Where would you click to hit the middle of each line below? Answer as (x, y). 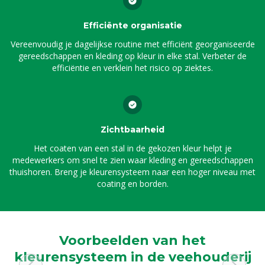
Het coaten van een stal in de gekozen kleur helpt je (132, 148)
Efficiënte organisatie (132, 25)
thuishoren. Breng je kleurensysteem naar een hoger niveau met (132, 172)
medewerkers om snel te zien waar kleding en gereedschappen (132, 160)
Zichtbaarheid (132, 130)
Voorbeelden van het (132, 240)
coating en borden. (132, 184)
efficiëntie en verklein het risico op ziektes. (132, 68)
